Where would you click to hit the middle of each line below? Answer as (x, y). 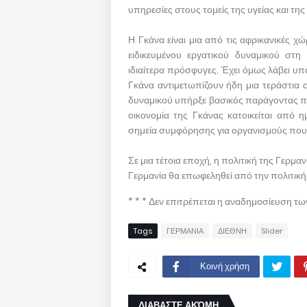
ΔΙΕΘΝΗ (232, 231)
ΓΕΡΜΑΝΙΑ (185, 231)
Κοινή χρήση (225, 266)
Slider (272, 231)
